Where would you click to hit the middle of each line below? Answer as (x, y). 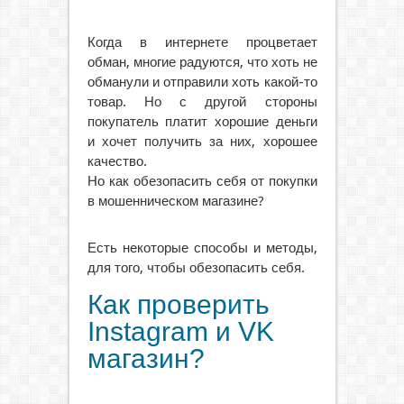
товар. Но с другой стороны (202, 101)
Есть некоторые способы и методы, (202, 248)
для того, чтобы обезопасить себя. (196, 267)
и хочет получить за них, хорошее (202, 141)
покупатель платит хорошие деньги (202, 121)
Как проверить (178, 304)
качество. (117, 161)
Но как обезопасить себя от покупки (202, 181)
